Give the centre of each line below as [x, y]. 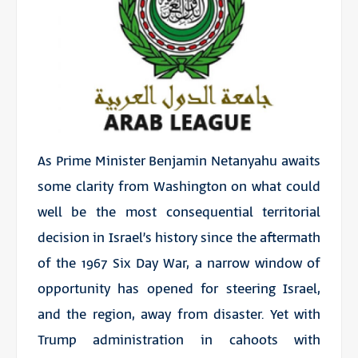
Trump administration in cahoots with [179, 340]
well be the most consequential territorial [179, 212]
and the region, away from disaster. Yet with [179, 314]
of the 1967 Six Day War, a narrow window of [179, 263]
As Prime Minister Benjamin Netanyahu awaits [179, 161]
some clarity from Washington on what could [179, 187]
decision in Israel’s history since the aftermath [179, 238]
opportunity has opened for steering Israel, [179, 289]
